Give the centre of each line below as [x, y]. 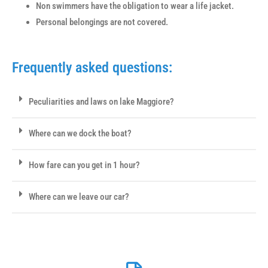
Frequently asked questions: [92, 68]
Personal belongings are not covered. [102, 22]
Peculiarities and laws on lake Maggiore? [101, 102]
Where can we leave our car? [79, 197]
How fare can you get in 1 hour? [84, 165]
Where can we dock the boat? [80, 134]
